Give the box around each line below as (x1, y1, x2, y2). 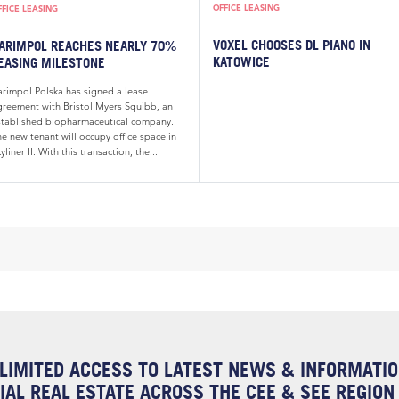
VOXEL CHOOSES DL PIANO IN (213, 37, 370, 53)
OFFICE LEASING (213, 2, 280, 14)
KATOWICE (213, 53, 270, 70)
